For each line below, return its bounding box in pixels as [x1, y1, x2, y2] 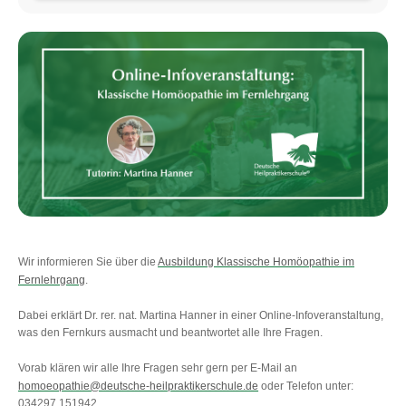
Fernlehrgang [18, 274, 86, 287]
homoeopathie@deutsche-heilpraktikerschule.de [18, 380, 259, 393]
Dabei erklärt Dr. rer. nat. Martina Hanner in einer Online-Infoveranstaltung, [18, 309, 384, 323]
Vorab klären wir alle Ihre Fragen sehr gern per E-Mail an [18, 362, 298, 375]
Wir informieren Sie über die [18, 256, 159, 269]
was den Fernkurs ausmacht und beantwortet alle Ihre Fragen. [18, 326, 324, 340]
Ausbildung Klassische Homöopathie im [158, 256, 355, 269]
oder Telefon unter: [258, 380, 354, 393]
